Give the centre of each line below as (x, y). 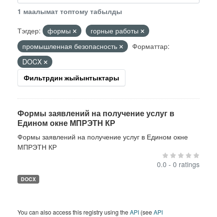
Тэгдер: (29, 31)
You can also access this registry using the (74, 212)
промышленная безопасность (71, 46)
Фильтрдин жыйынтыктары (71, 77)
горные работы (116, 31)
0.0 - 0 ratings (178, 164)
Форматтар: (151, 46)
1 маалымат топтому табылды (70, 11)
